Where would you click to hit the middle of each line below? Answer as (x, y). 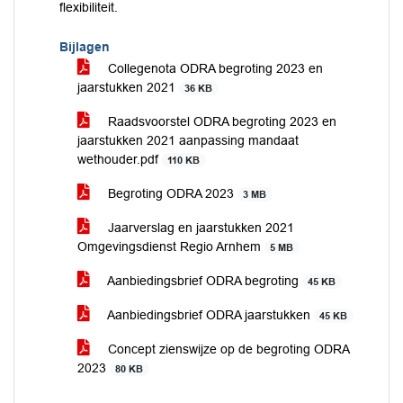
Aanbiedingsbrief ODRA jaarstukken (209, 315)
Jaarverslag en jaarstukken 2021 (199, 228)
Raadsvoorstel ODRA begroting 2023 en (220, 121)
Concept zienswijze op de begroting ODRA (227, 349)
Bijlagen (85, 47)
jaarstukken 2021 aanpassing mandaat (188, 140)
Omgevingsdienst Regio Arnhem (171, 246)
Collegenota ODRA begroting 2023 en (214, 68)
